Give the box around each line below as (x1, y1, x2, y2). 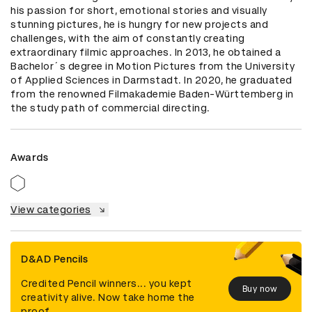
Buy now (242, 283, 277, 294)
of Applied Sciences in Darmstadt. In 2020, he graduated (10, 75, 292, 86)
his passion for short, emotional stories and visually (10, 5, 267, 17)
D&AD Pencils (21, 253, 88, 265)
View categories (10, 204, 91, 216)
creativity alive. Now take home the (21, 292, 195, 304)
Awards (10, 152, 48, 164)
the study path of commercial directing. (10, 102, 210, 114)
